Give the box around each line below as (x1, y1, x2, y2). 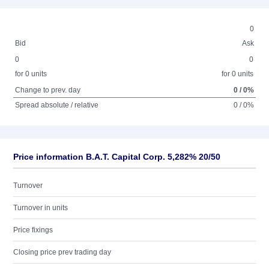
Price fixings (13, 226, 53, 234)
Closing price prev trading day (13, 248, 111, 256)
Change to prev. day (15, 86, 81, 94)
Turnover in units (13, 204, 68, 212)
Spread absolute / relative (15, 101, 99, 109)
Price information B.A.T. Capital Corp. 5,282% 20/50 (13, 152, 220, 162)
